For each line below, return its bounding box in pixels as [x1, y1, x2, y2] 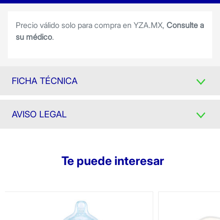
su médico [16, 31, 52, 42]
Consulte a [166, 20, 204, 30]
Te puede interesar [61, 153, 164, 168]
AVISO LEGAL [12, 109, 67, 119]
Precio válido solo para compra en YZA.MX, [16, 20, 166, 30]
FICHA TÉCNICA [12, 75, 78, 86]
